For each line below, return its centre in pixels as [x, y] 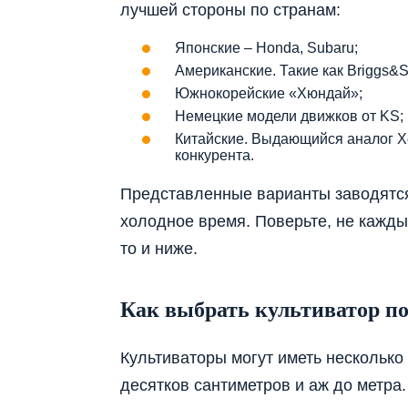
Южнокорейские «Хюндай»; [269, 94]
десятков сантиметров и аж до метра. [263, 386]
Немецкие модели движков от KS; [289, 117]
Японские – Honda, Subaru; [266, 48]
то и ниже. [159, 249]
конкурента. [214, 156]
